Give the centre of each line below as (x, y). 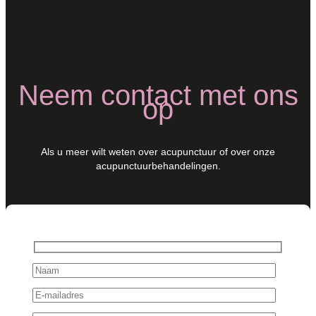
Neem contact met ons (158, 95)
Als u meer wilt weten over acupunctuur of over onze (158, 151)
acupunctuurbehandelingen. (158, 165)
